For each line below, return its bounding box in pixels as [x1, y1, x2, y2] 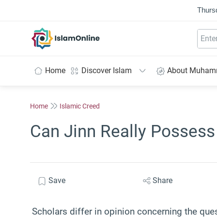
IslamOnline [65, 28, 107, 37]
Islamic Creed [60, 102, 100, 110]
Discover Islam [81, 66, 132, 75]
